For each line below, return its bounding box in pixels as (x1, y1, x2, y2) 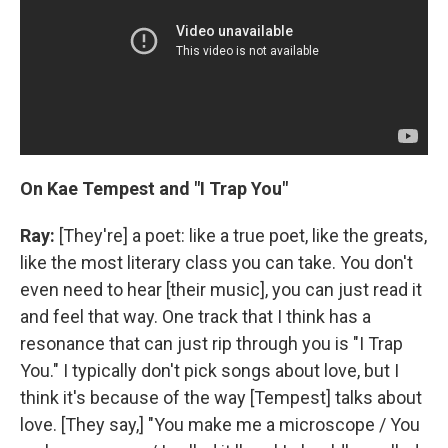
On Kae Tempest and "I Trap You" (20, 178, 288, 199)
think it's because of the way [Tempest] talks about (20, 387, 422, 408)
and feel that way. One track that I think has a (20, 306, 371, 327)
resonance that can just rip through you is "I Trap (20, 333, 403, 354)
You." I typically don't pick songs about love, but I (20, 360, 399, 381)
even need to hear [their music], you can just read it (20, 279, 422, 300)
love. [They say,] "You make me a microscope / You (20, 414, 420, 435)
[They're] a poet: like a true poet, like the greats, (59, 225, 427, 246)
